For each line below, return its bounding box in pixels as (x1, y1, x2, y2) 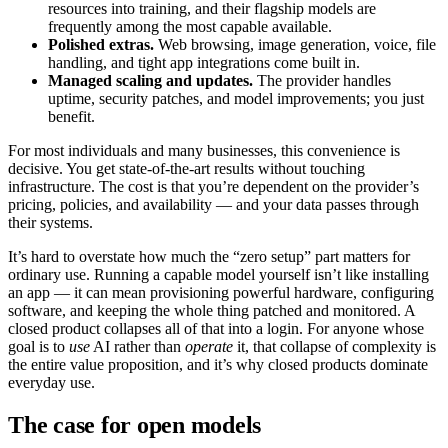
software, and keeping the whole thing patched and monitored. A (8, 302, 415, 320)
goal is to (8, 338, 69, 356)
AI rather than (90, 338, 185, 356)
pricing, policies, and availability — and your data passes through (8, 196, 419, 214)
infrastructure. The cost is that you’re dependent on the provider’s (8, 178, 419, 196)
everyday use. (8, 374, 95, 392)
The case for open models (8, 412, 262, 439)
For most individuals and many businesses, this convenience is (8, 142, 400, 160)
